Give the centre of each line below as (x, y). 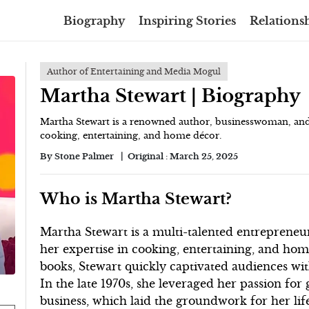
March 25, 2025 (204, 156)
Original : (149, 156)
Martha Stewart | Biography (171, 96)
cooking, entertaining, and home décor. (131, 136)
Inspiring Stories (187, 20)
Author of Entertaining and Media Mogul (134, 71)
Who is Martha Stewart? (136, 199)
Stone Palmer (84, 156)
